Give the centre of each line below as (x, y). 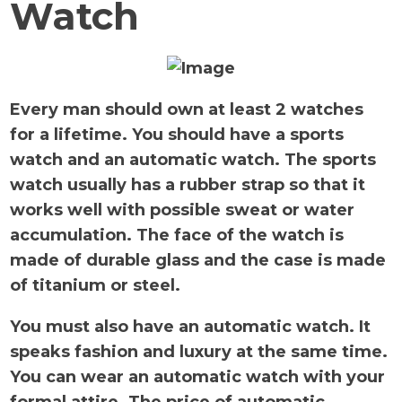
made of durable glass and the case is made (198, 261)
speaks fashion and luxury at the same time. (199, 352)
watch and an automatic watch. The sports (193, 160)
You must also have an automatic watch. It (191, 327)
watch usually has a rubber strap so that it (188, 185)
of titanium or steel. (98, 286)
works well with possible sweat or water (183, 210)
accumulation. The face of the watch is (177, 236)
